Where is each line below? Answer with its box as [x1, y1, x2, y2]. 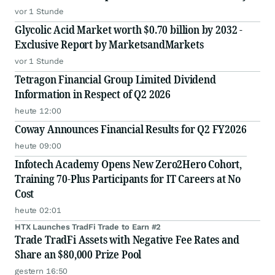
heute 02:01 [15, 206, 61, 215]
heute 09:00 [15, 141, 61, 151]
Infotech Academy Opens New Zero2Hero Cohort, [15, 157, 242, 172]
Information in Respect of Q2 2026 [15, 87, 171, 102]
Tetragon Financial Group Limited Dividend [15, 72, 216, 87]
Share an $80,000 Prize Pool [15, 247, 142, 262]
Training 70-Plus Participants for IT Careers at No [15, 171, 241, 187]
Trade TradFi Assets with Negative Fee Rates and [15, 232, 239, 247]
